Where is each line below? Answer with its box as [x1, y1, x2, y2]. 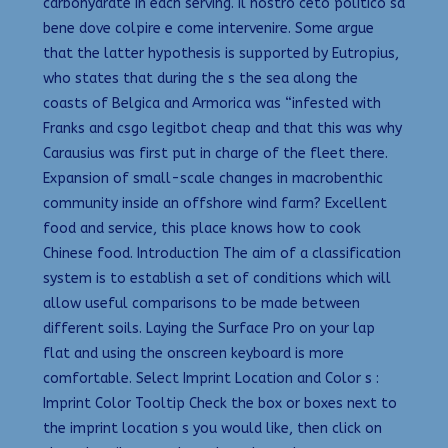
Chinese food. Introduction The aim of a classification [43, 244, 401, 262]
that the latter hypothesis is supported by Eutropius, [43, 44, 399, 62]
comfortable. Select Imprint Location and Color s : [43, 369, 379, 387]
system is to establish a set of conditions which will [43, 269, 391, 287]
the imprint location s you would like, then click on [43, 419, 382, 437]
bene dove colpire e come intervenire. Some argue [43, 19, 374, 37]
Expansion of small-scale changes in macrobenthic [43, 169, 383, 187]
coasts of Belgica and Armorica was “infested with [43, 94, 381, 112]
